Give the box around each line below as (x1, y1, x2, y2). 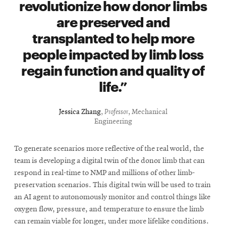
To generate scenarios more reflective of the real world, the (14, 144, 204, 153)
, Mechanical (128, 108, 167, 116)
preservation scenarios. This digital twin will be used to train (14, 181, 211, 189)
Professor (104, 108, 128, 116)
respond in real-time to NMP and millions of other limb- (14, 168, 195, 177)
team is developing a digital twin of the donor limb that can (14, 156, 205, 165)
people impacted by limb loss (23, 43, 203, 63)
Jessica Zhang (59, 108, 101, 116)
